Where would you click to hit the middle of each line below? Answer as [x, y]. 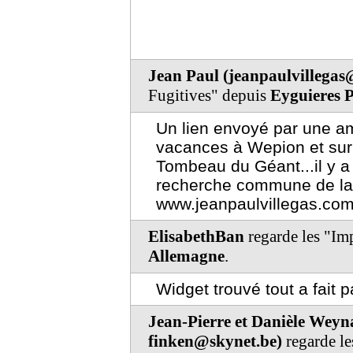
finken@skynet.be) [215, 341]
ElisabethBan [196, 236]
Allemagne [186, 256]
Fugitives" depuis [209, 95]
